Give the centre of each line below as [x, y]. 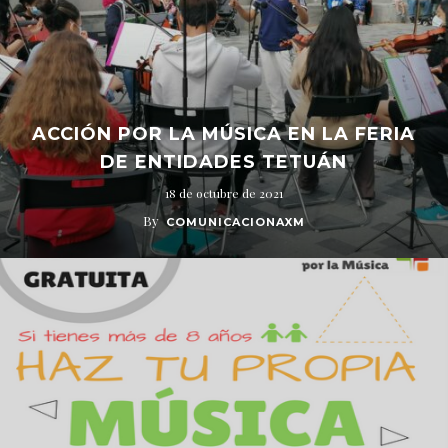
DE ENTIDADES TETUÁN [224, 162]
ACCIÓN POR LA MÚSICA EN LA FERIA [224, 134]
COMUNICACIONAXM [235, 222]
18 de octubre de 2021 [223, 193]
